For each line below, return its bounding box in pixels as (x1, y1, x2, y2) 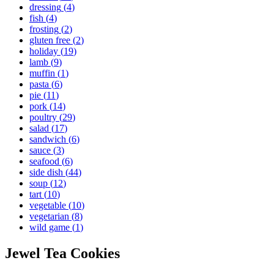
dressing (29, 2, 61, 12)
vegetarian (29, 211, 69, 221)
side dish (29, 167, 63, 177)
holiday (29, 46, 58, 56)
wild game (29, 222, 70, 232)
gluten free (29, 35, 70, 45)
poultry (29, 112, 57, 122)
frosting (29, 24, 59, 34)
